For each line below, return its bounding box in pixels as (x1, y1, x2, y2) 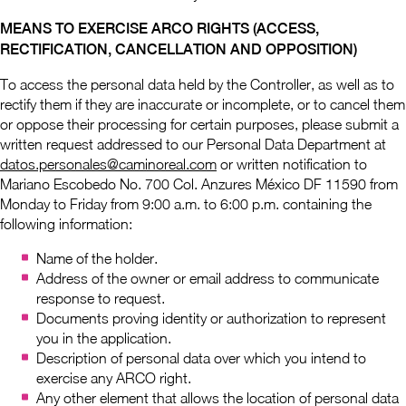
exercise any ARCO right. (36, 370, 191, 386)
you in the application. (36, 330, 171, 346)
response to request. (36, 290, 165, 306)
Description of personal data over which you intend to (36, 350, 366, 366)
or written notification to (217, 156, 367, 172)
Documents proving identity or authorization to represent (36, 310, 386, 326)
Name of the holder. (36, 250, 158, 266)
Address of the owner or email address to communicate (36, 270, 379, 286)
